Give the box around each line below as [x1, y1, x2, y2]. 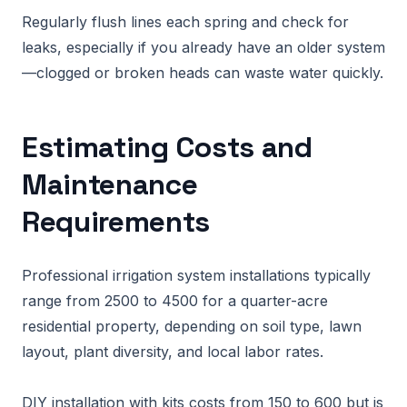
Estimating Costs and [22, 129, 313, 165]
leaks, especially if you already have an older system [22, 38, 385, 56]
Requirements [22, 203, 211, 240]
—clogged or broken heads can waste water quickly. [22, 64, 383, 82]
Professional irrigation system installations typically [22, 266, 371, 284]
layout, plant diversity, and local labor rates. [22, 342, 323, 361]
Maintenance [22, 166, 198, 203]
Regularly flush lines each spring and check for [22, 13, 349, 31]
